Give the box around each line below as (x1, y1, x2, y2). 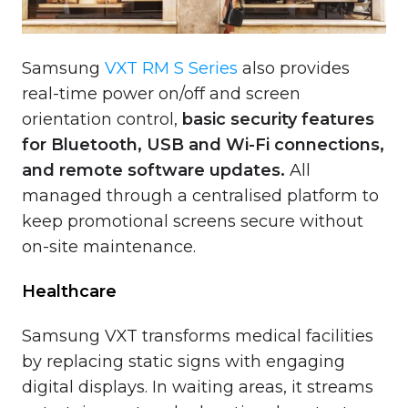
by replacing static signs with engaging (22, 351, 345, 372)
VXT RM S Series (105, 57, 238, 78)
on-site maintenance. (22, 236, 196, 257)
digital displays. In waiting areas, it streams (22, 376, 373, 397)
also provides (238, 57, 350, 78)
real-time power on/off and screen (22, 83, 301, 104)
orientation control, (22, 108, 182, 129)
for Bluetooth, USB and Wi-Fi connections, (22, 134, 384, 155)
